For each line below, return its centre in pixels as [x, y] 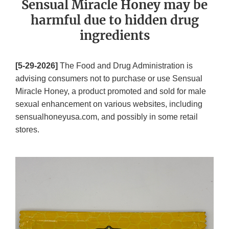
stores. [27, 130]
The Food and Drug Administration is [125, 66]
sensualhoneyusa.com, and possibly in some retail [107, 117]
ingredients [114, 36]
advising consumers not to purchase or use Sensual [109, 79]
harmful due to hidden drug [114, 20]
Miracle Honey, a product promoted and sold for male [111, 91]
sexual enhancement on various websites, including [109, 104]
